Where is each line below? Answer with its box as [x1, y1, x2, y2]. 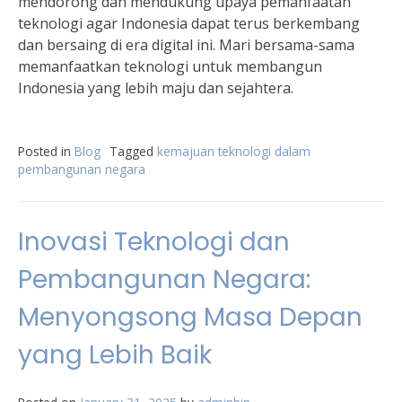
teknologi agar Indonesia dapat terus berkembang [18, 13, 360, 33]
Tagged [109, 143, 157, 160]
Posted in [18, 143, 74, 160]
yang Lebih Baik [18, 337, 212, 372]
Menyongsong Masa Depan [18, 300, 363, 335]
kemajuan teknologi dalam [157, 143, 310, 160]
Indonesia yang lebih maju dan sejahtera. [18, 78, 293, 98]
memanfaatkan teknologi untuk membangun [18, 57, 322, 76]
